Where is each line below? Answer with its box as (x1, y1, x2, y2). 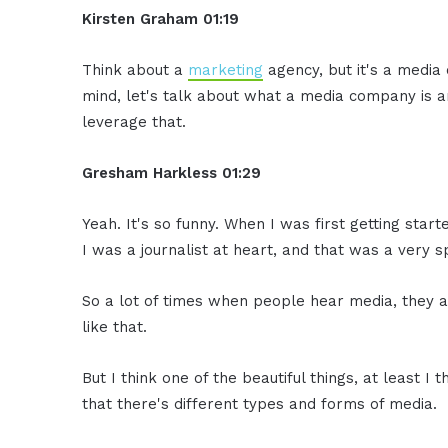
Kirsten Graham (82, 10, 199, 29)
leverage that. (82, 113, 187, 132)
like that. (82, 318, 148, 337)
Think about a (82, 61, 189, 80)
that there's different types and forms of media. (82, 395, 438, 414)
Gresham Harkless (82, 164, 218, 183)
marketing (188, 61, 264, 80)
